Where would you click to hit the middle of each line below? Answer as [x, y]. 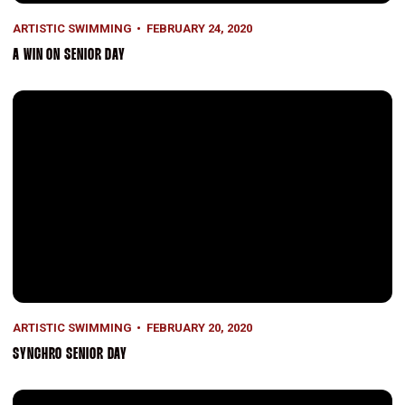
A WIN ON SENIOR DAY [70, 56]
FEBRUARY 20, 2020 [199, 328]
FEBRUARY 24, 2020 [199, 29]
